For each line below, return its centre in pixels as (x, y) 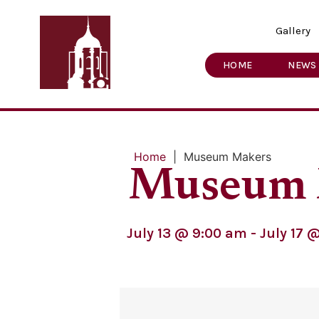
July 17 (282, 233)
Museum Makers (228, 156)
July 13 (149, 233)
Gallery (293, 30)
